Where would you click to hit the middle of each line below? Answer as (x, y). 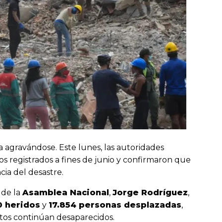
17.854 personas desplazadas (115, 205)
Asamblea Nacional (66, 192)
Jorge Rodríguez (150, 192)
